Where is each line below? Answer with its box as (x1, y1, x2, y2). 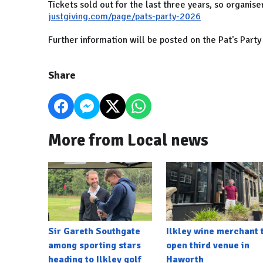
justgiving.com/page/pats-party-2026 (48, 11, 201, 23)
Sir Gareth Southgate (48, 225, 140, 237)
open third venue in (166, 239, 249, 251)
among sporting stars (48, 239, 141, 251)
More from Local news (48, 130, 208, 151)
